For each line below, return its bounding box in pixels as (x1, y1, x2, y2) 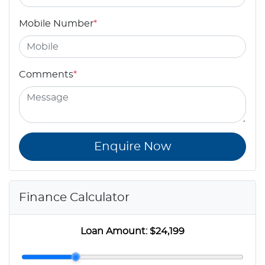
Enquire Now (93, 140, 172, 153)
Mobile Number (19, 18, 93, 28)
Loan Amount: (80, 226, 150, 236)
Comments (19, 69, 73, 79)
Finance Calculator (19, 191, 130, 203)
